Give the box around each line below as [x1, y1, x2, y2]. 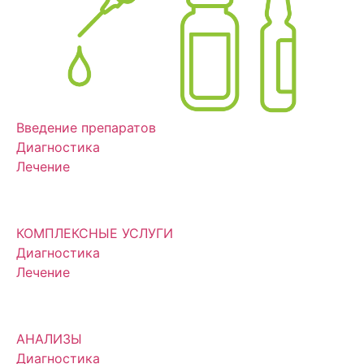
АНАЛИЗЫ [16, 331, 82, 348]
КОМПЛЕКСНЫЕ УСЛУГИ [16, 224, 173, 241]
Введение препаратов [16, 119, 156, 136]
